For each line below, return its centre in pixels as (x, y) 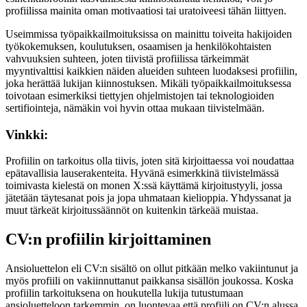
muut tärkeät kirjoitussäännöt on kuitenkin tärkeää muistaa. (132, 210)
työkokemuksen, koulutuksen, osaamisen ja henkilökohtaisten (138, 46)
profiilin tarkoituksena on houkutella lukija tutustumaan (124, 293)
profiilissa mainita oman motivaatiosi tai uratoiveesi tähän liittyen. (147, 11)
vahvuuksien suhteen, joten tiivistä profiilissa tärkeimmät (127, 59)
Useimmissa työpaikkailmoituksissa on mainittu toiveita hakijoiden (149, 34)
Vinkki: (27, 134)
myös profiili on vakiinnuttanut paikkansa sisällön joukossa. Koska (149, 281)
